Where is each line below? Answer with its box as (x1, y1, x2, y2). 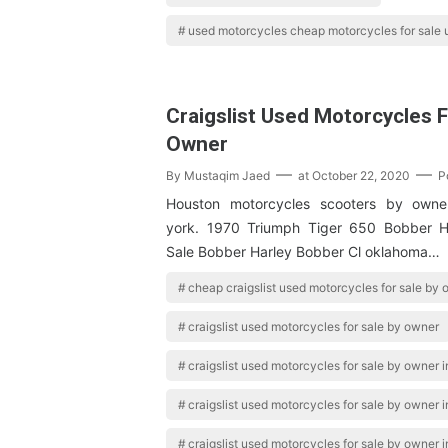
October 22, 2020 (312, 168, 410, 184)
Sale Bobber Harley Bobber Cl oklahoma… (166, 243, 440, 261)
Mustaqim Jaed (184, 168, 270, 184)
